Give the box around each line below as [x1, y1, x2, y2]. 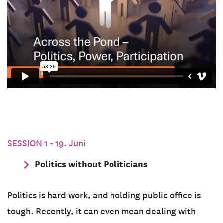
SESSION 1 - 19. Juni [7, 137, 86, 149]
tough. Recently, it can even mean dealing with [7, 205, 196, 217]
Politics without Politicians [35, 158, 148, 170]
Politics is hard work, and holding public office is [7, 189, 201, 201]
